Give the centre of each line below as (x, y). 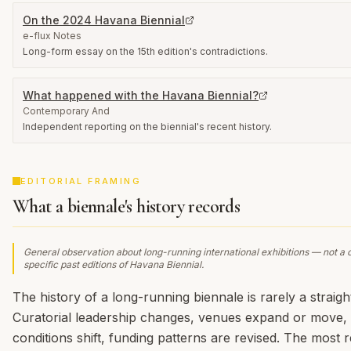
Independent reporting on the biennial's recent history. (147, 127)
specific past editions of (76, 264)
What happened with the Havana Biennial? (141, 95)
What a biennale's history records (127, 206)
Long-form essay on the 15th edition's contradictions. (145, 51)
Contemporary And (66, 111)
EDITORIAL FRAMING (81, 181)
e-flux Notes (52, 36)
